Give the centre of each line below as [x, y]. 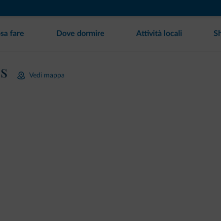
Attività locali [159, 34]
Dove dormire [80, 34]
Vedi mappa [47, 75]
